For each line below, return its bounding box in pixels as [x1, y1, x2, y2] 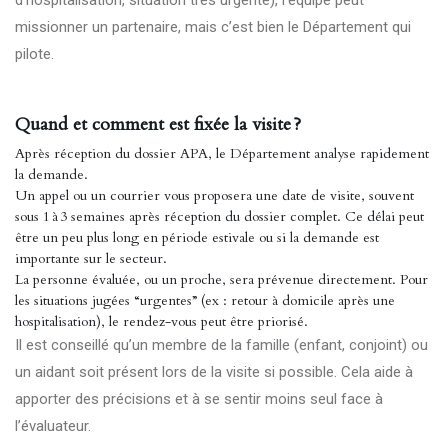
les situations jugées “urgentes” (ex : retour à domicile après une [15, 291, 395, 310]
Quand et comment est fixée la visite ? [15, 112, 301, 137]
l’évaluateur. [15, 417, 91, 435]
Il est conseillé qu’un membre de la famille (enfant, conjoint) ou [15, 336, 428, 354]
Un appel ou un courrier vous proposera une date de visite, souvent [15, 186, 414, 205]
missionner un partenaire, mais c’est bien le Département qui [15, 18, 411, 36]
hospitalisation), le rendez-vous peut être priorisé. [15, 312, 308, 331]
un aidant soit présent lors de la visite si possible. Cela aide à [15, 363, 413, 381]
